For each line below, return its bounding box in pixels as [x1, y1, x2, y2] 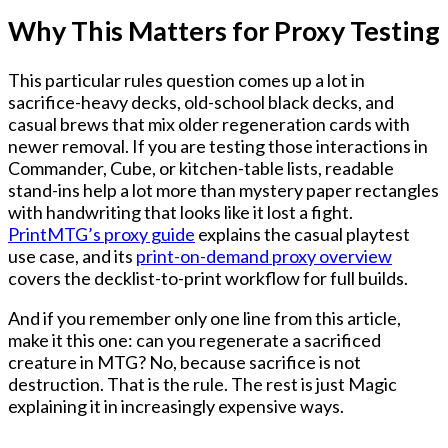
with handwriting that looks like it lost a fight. [8, 201, 353, 224]
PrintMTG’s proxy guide [8, 223, 195, 246]
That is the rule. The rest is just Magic [104, 373, 397, 396]
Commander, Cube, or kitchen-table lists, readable [8, 157, 394, 180]
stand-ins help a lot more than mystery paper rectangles [8, 179, 439, 202]
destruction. [8, 373, 104, 396]
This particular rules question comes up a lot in [8, 69, 365, 92]
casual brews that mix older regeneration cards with [8, 113, 410, 136]
